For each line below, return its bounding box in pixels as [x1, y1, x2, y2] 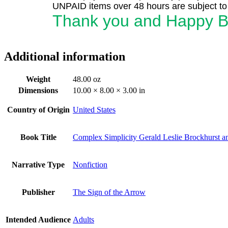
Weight [26, 75, 50, 84]
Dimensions [18, 86, 58, 95]
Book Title [20, 133, 56, 142]
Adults [73, 215, 94, 224]
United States [73, 105, 116, 115]
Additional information [4, 49, 125, 63]
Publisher [21, 188, 55, 197]
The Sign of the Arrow [73, 188, 146, 197]
